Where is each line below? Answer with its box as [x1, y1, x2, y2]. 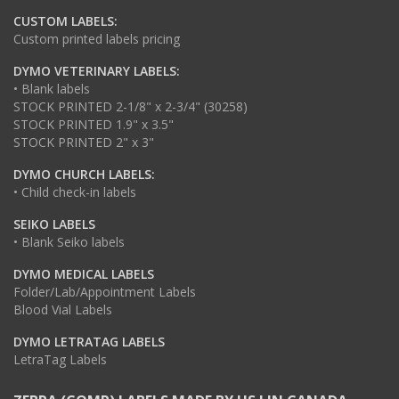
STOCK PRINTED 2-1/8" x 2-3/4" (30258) [13, 97, 248, 115]
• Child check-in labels [13, 183, 136, 200]
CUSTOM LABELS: [13, 12, 118, 29]
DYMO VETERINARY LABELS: [13, 61, 180, 79]
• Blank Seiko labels [13, 232, 125, 250]
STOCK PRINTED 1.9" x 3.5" [13, 115, 174, 133]
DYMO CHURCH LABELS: [13, 165, 155, 183]
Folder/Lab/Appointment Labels [13, 282, 196, 300]
